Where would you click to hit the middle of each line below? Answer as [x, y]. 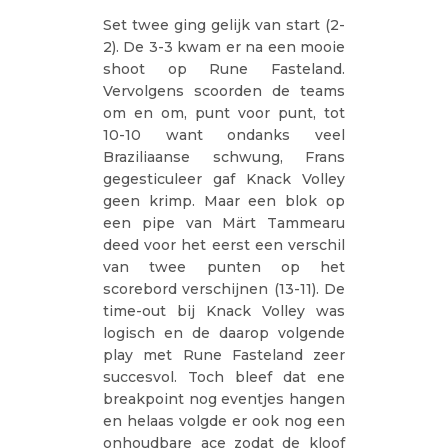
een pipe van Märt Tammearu [224, 222]
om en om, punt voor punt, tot [224, 112]
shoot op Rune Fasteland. [224, 68]
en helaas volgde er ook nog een [224, 420]
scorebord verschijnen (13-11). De [224, 288]
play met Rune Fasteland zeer [224, 354]
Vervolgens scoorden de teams [224, 90]
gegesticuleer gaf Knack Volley [224, 178]
